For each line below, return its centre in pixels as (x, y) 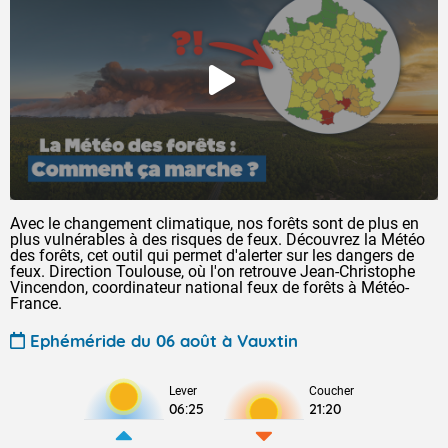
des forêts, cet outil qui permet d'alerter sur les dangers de (212, 255)
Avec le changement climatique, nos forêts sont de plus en (214, 223)
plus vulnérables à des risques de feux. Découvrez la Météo (217, 239)
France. (36, 303)
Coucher (331, 391)
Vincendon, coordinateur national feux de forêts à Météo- (209, 287)
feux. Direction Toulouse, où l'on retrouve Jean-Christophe (212, 271)
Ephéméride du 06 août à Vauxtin (164, 340)
